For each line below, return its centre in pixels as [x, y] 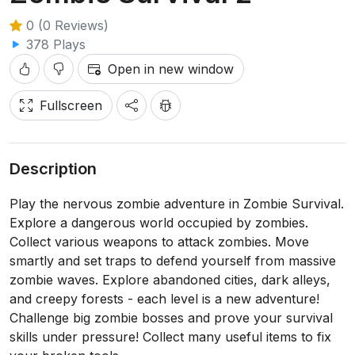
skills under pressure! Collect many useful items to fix [170, 337]
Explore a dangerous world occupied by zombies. [159, 223]
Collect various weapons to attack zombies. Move [159, 242]
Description [53, 169]
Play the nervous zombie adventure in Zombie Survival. [177, 204]
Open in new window [171, 69]
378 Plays [54, 44]
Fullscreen [71, 105]
